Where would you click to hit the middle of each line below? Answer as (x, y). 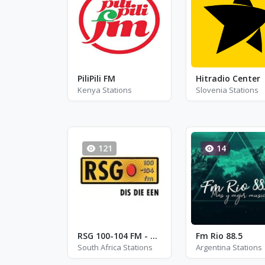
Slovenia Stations (227, 90)
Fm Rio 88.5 (219, 236)
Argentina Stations (229, 247)
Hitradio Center (228, 78)
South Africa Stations (115, 247)
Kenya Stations (105, 90)
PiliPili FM (96, 78)
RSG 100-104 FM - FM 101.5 (154, 236)
